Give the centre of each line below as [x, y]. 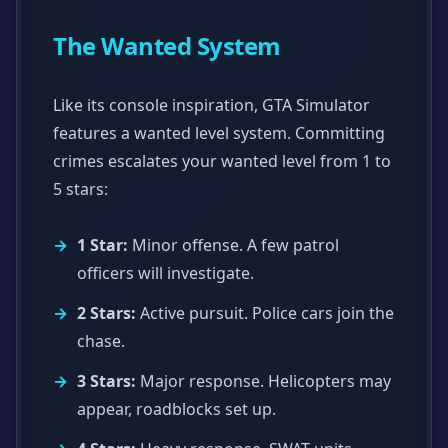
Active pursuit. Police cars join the [265, 313]
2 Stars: [106, 313]
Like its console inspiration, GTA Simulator [211, 105]
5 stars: [80, 189]
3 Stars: [106, 381]
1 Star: [102, 245]
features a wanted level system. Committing [219, 133]
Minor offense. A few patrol [233, 245]
